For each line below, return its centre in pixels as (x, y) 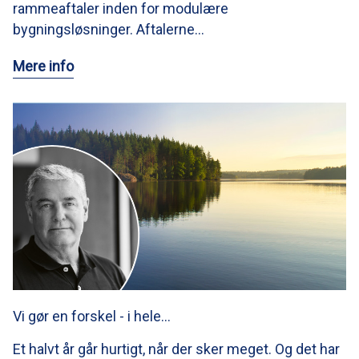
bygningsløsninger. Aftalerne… (109, 30)
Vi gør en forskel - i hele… (92, 317)
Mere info (43, 67)
